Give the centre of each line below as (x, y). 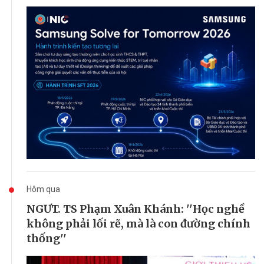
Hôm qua (43, 189)
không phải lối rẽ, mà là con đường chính (138, 223)
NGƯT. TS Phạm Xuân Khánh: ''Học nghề (136, 209)
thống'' (47, 238)
